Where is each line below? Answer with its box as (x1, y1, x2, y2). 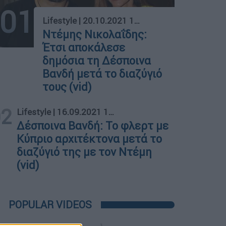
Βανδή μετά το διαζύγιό (42, 67, 162, 81)
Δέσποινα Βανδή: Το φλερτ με (17, 119, 169, 133)
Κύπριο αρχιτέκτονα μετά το (17, 132, 162, 146)
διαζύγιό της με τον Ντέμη (17, 145, 152, 159)
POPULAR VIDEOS (9, 198, 92, 211)
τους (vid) (42, 80, 92, 94)
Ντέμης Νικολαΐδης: (42, 28, 147, 42)
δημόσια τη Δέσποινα (42, 54, 151, 68)
